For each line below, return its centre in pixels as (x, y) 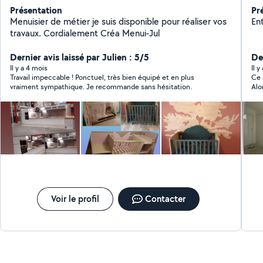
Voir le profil (75, 199)
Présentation (36, 10)
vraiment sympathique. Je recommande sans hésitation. (101, 87)
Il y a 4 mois (29, 68)
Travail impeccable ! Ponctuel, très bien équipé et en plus (102, 77)
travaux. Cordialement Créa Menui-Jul (85, 33)
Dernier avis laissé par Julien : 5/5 (80, 57)
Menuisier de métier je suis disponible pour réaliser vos (119, 21)
